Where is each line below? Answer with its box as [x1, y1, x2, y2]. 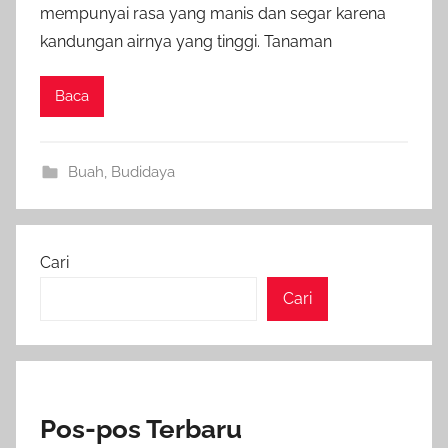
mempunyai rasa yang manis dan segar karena [40, 3, 386, 23]
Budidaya [110, 162, 175, 181]
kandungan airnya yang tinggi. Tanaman [40, 31, 332, 51]
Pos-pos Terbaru [40, 413, 242, 444]
